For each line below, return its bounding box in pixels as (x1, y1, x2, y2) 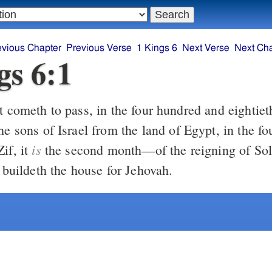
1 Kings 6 (137, 43, 178, 53)
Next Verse (182, 43, 230, 53)
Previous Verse (66, 43, 132, 53)
